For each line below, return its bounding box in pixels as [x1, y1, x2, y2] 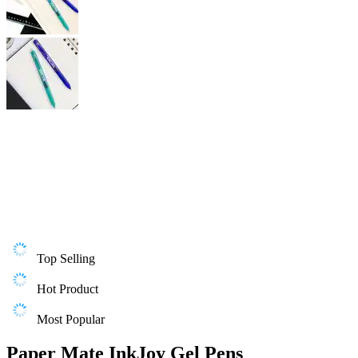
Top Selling [37, 252, 95, 265]
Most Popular [37, 312, 105, 326]
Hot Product [37, 282, 98, 296]
